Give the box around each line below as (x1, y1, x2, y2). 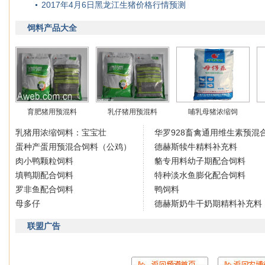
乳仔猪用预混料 (108, 108, 157, 116)
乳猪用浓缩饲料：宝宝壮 (15, 128, 106, 137)
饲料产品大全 (27, 23, 77, 33)
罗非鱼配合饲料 (15, 185, 73, 194)
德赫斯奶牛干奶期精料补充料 (154, 199, 262, 208)
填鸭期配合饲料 (15, 170, 73, 180)
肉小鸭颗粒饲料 (15, 156, 73, 166)
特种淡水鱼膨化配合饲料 (154, 170, 245, 180)
